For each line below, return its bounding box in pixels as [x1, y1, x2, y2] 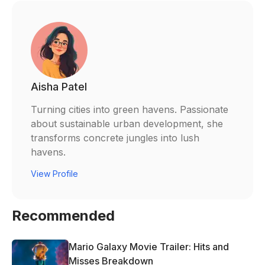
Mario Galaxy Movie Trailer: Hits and [69, 240, 229, 253]
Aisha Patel [31, 80, 87, 93]
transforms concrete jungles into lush [31, 131, 199, 144]
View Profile [31, 168, 78, 179]
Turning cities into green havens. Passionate [31, 103, 228, 115]
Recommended [12, 206, 115, 224]
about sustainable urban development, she [31, 117, 223, 130]
